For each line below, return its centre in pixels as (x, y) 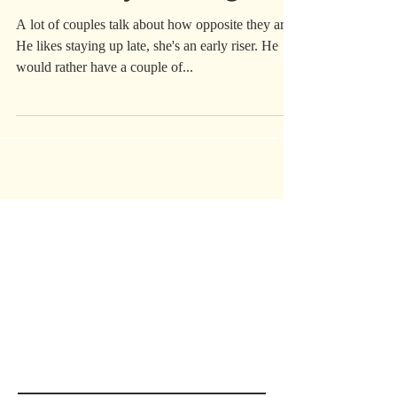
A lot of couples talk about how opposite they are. (155, 49)
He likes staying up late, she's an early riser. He (147, 70)
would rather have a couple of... (105, 92)
